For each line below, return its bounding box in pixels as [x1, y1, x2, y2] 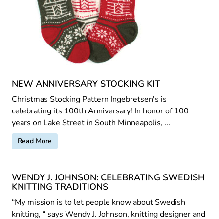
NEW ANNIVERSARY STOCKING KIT [12, 77, 160, 89]
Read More [18, 136, 52, 146]
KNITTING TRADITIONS [12, 180, 108, 193]
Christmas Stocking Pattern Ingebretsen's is [12, 93, 167, 105]
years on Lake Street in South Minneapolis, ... [12, 117, 171, 128]
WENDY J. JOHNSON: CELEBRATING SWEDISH [12, 171, 205, 183]
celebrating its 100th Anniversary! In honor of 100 [12, 105, 189, 116]
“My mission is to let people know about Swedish [12, 197, 185, 208]
